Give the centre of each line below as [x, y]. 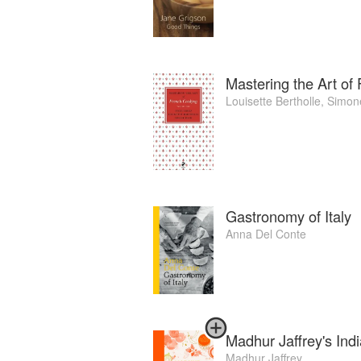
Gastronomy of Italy [288, 216]
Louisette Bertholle [273, 101]
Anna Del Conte [266, 234]
